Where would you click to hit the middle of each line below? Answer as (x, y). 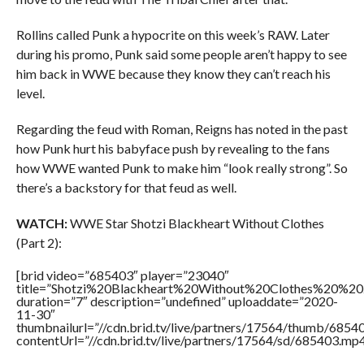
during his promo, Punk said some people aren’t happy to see (181, 54)
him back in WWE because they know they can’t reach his (173, 74)
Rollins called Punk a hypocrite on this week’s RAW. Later (173, 35)
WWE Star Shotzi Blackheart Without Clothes (195, 223)
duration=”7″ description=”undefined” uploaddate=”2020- (177, 301)
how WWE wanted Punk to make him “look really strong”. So (182, 168)
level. (30, 93)
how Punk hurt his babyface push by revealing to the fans (173, 148)
